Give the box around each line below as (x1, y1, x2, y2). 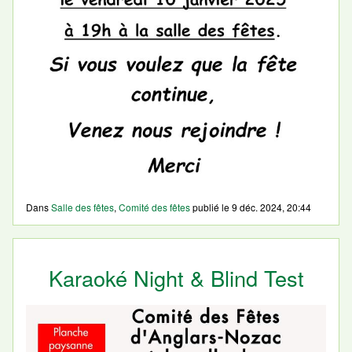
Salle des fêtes (51, 200, 114, 214)
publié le (190, 200, 232, 214)
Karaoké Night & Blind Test (48, 262, 304, 294)
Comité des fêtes (119, 200, 190, 214)
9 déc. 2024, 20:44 (232, 200, 311, 214)
